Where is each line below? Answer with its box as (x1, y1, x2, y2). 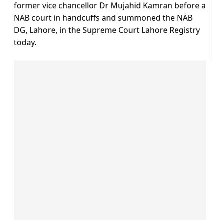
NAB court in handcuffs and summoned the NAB (14, 12, 192, 24)
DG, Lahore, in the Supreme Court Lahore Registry (14, 25, 200, 36)
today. (14, 37, 36, 48)
